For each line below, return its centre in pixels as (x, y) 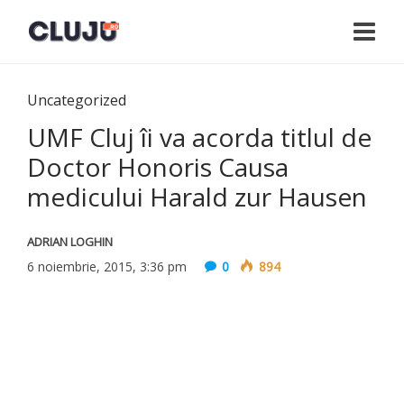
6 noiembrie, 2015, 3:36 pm (107, 266)
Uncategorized (77, 100)
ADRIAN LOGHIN (70, 242)
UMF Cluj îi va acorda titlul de (199, 137)
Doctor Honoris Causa (158, 167)
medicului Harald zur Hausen (197, 197)
